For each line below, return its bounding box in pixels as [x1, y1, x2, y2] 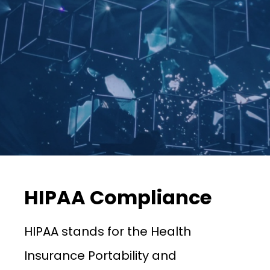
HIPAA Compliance [24, 184, 212, 211]
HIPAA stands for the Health [24, 223, 191, 240]
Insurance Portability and [24, 247, 177, 264]
